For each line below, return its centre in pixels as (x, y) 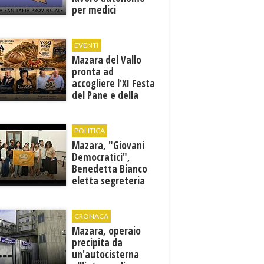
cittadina (91, 192)
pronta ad (93, 72)
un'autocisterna (106, 254)
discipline (92, 33)
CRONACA (92, 216)
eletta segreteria (109, 181)
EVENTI (87, 45)
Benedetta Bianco (110, 169)
